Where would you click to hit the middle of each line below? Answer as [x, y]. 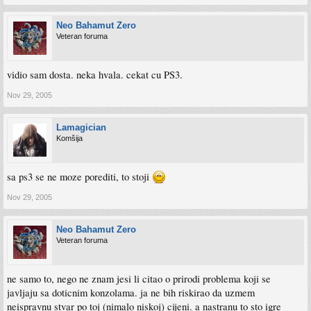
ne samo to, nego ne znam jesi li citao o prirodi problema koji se [139, 279]
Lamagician [81, 127]
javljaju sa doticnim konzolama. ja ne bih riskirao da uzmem [131, 293]
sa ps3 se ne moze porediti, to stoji [79, 177]
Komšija [69, 138]
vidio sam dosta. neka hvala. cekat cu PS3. [95, 75]
